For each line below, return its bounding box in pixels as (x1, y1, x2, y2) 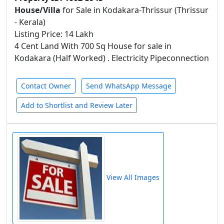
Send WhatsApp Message (86, 81, 171, 90)
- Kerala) (14, 16, 45, 27)
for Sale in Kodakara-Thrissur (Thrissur (62, 4, 208, 15)
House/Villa (14, 4, 62, 15)
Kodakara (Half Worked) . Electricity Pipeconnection (14, 52, 209, 63)
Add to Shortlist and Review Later (21, 100, 132, 110)
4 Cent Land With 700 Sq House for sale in (14, 40, 171, 51)
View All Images (104, 172, 159, 182)
